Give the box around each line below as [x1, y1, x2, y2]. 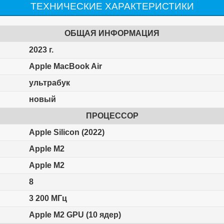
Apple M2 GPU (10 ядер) [28, 210, 121, 219]
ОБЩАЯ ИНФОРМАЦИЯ [64, 29, 159, 38]
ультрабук [28, 78, 70, 87]
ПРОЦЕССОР [85, 111, 138, 120]
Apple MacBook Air [28, 62, 102, 71]
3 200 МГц [28, 194, 67, 203]
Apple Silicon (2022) [28, 128, 104, 137]
